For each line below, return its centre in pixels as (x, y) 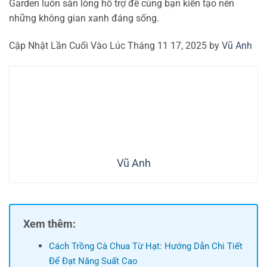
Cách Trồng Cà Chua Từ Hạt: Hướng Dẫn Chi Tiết (145, 246)
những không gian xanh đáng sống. (84, 18)
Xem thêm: (49, 223)
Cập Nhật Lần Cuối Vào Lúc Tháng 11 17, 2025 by (115, 46)
